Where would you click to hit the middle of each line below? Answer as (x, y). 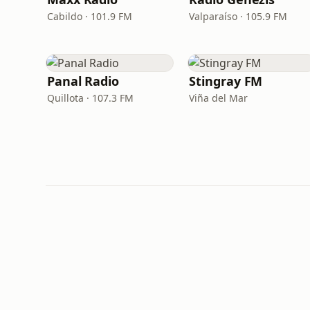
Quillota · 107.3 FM (90, 98)
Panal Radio (83, 81)
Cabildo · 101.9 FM (90, 16)
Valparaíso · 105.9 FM (238, 16)
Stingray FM (226, 81)
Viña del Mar (219, 98)
